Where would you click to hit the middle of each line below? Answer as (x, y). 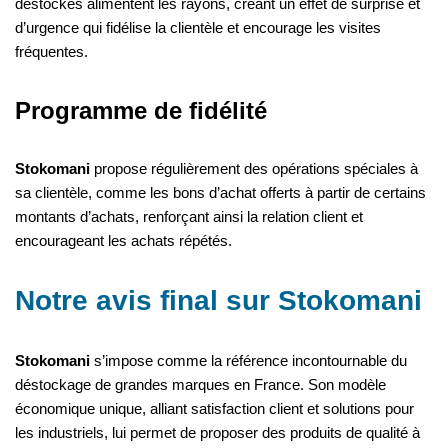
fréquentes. (51, 51)
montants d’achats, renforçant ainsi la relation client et (189, 216)
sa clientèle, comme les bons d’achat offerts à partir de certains (220, 192)
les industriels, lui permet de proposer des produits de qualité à (217, 432)
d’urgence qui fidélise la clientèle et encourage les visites (198, 27)
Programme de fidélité (141, 110)
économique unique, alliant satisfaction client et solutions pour (214, 408)
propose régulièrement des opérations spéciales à (254, 168)
